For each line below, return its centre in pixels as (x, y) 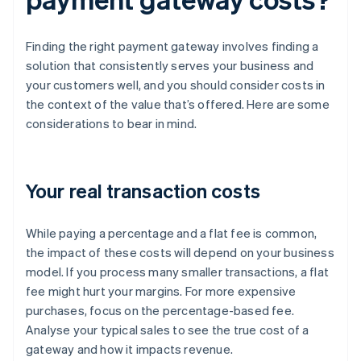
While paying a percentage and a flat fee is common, (172, 233)
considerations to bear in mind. (112, 124)
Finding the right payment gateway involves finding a (172, 46)
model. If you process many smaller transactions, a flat (178, 272)
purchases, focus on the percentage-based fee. (160, 311)
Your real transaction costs (143, 191)
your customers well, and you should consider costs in (176, 85)
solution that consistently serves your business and (170, 66)
